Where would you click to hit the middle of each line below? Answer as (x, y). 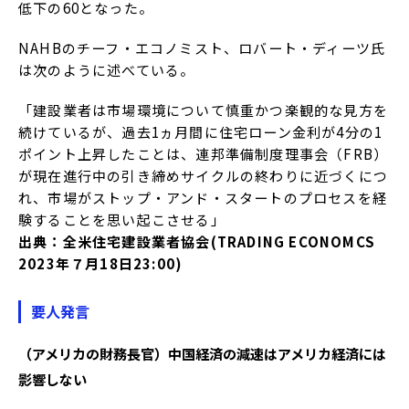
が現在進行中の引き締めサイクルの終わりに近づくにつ (204, 175)
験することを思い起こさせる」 (122, 219)
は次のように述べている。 (107, 69)
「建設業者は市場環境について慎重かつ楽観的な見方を (204, 110)
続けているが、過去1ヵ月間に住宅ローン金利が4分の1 (201, 131)
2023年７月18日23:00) (101, 263)
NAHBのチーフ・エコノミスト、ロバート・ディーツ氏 (202, 47)
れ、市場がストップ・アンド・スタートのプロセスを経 (203, 197)
